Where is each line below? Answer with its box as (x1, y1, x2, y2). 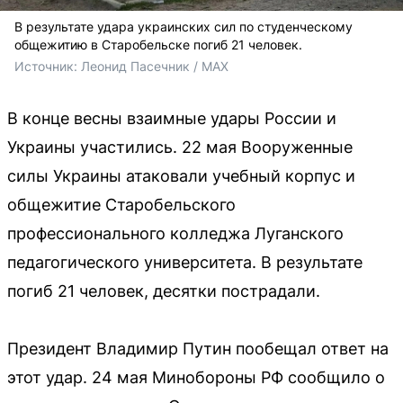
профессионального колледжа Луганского (7, 224, 344, 243)
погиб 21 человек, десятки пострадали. (7, 282, 320, 300)
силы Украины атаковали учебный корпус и (7, 166, 355, 185)
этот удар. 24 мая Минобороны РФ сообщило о (7, 368, 385, 387)
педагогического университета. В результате (7, 253, 363, 272)
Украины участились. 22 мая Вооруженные (7, 138, 353, 157)
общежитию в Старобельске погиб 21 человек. (14, 37, 302, 52)
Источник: (14, 58, 81, 74)
